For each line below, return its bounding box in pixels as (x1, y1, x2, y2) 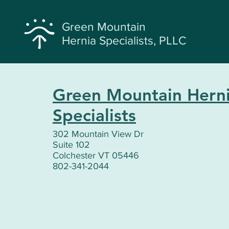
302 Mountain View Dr (53, 129, 144, 139)
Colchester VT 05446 (53, 150, 139, 161)
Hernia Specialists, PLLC (62, 34, 187, 47)
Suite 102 (53, 140, 90, 150)
